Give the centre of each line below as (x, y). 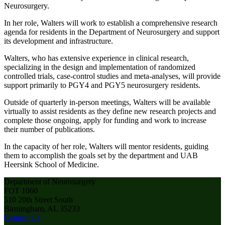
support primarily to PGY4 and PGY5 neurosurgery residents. (102, 85)
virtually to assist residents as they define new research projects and (110, 111)
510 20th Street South (38, 199)
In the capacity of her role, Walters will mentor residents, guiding (106, 146)
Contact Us (22, 217)
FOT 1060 (21, 190)
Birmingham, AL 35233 (42, 208)
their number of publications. (49, 129)
